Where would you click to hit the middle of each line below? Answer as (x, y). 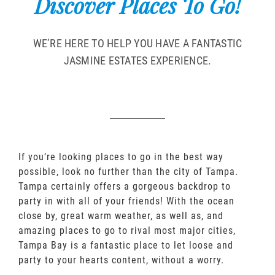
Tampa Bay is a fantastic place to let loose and (126, 245)
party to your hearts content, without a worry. (121, 260)
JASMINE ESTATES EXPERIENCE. (137, 60)
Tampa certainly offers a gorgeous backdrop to (125, 186)
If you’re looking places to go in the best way (121, 157)
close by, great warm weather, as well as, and (121, 215)
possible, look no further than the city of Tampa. (128, 171)
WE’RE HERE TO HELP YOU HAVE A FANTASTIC (137, 43)
